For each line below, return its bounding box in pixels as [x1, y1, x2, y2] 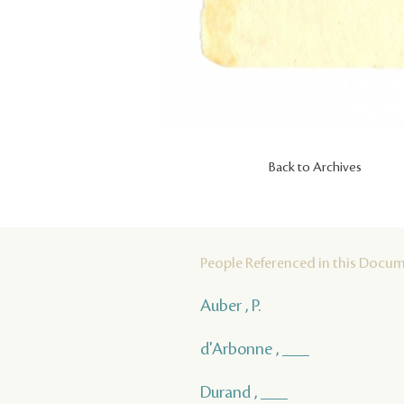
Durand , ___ [200, 383, 288, 402]
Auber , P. [200, 297, 261, 316]
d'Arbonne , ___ [200, 340, 309, 359]
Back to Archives [269, 161, 362, 176]
